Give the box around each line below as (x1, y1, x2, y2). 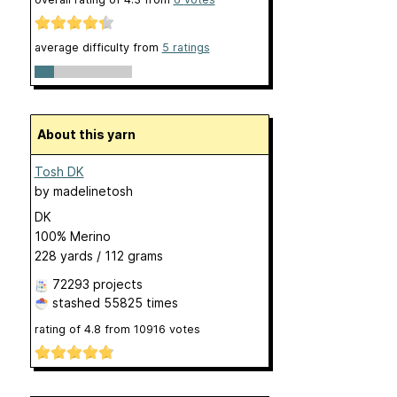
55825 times (103, 294, 178, 310)
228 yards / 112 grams (34, 247, 163, 263)
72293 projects (51, 276, 143, 292)
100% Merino (34, 228, 111, 244)
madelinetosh (52, 183, 133, 198)
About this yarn (45, 126, 136, 142)
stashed (48, 294, 104, 310)
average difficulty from (34, 41, 162, 55)
